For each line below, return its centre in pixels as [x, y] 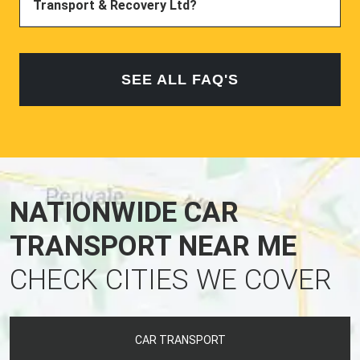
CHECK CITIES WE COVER [171, 280]
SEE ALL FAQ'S [180, 79]
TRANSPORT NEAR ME [153, 246]
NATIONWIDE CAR [124, 212]
